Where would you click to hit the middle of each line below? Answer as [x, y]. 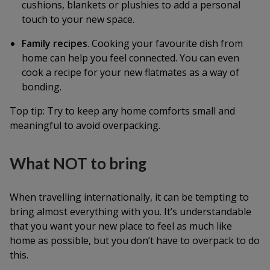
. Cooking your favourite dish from [165, 43]
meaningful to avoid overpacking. [85, 125]
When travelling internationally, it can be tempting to [129, 197]
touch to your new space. [78, 19]
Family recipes [55, 43]
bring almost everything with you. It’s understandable [130, 212]
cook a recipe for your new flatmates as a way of [130, 72]
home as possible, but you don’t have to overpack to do [135, 240]
